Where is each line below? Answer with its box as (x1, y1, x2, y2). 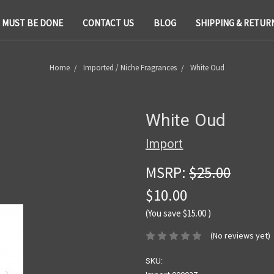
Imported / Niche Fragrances (83, 62, 177, 73)
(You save (146, 207, 181, 219)
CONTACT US (83, 17, 134, 29)
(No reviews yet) (210, 230, 270, 241)
